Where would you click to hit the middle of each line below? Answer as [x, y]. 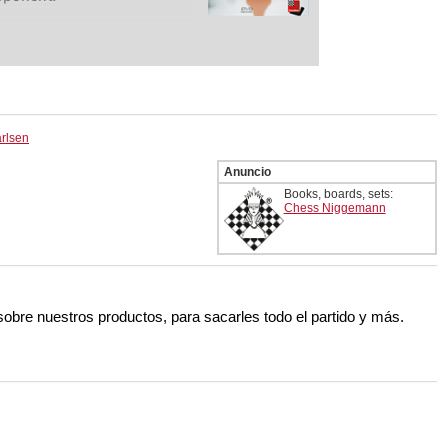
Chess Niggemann [334, 208]
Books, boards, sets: [338, 194]
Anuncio [247, 172]
